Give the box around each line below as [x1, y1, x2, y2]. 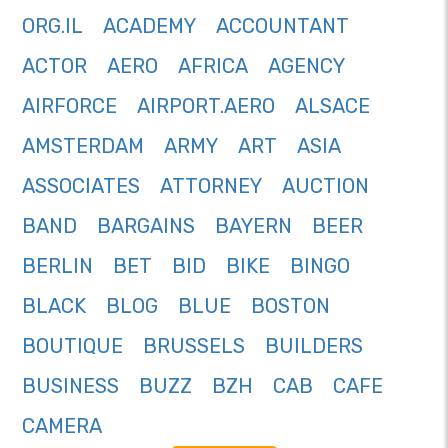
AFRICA [178, 54, 248, 79]
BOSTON [251, 294, 330, 319]
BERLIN [22, 254, 93, 279]
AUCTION [282, 174, 369, 199]
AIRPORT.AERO [137, 94, 275, 119]
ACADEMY [103, 14, 196, 39]
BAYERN [215, 214, 292, 239]
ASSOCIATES [22, 174, 140, 199]
